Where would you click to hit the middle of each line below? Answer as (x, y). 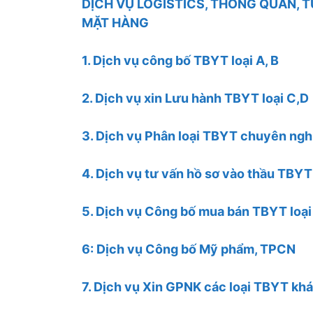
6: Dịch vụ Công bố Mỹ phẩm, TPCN (189, 249)
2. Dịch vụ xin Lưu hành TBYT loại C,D (195, 98)
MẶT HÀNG (115, 22)
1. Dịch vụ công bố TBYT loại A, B (180, 60)
